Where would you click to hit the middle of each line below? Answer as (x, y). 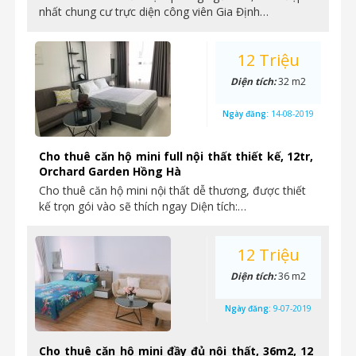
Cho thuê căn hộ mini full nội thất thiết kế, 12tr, (176, 156)
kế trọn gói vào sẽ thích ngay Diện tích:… (143, 206)
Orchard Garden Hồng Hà (110, 171)
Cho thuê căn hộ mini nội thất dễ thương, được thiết (172, 190)
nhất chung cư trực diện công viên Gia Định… (154, 12)
